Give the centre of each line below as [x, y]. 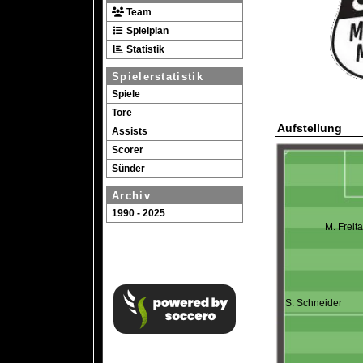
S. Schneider [314, 303]
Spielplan [146, 31]
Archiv [131, 196]
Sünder [128, 169]
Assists [130, 131]
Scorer [128, 150]
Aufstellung [310, 128]
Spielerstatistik [158, 77]
